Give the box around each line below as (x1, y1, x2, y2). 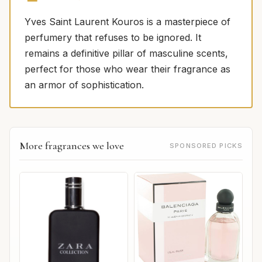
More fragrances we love (19, 139, 124, 152)
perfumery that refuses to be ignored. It (25, 31, 201, 43)
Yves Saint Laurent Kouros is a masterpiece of (25, 15, 230, 27)
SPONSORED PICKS (170, 141, 243, 150)
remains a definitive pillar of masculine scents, (25, 47, 228, 59)
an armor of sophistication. (25, 78, 144, 91)
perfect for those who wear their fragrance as (25, 63, 230, 75)
